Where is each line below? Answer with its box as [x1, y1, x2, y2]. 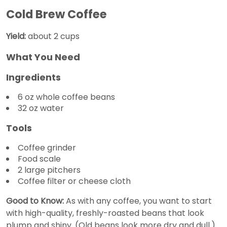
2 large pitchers [18, 164, 81, 176]
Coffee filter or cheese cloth [18, 175, 131, 187]
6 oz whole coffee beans [18, 91, 115, 103]
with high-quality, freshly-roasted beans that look [6, 207, 204, 219]
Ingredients [6, 71, 61, 84]
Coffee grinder [18, 142, 76, 154]
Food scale [18, 153, 61, 165]
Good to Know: [6, 195, 64, 207]
